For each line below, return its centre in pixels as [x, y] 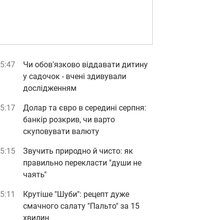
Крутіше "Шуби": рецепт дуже [76, 194]
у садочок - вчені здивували [75, 76]
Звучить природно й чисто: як [78, 151]
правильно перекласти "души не [82, 163]
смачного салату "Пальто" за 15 [81, 206]
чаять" [35, 175]
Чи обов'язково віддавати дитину [85, 65]
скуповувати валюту [61, 131]
